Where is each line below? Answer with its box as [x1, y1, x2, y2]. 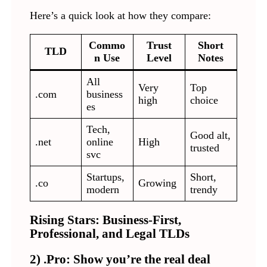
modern [86, 183, 120, 195]
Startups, [86, 170, 125, 183]
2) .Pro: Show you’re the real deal [29, 252, 210, 266]
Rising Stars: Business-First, [29, 213, 181, 226]
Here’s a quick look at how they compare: [29, 9, 211, 21]
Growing [138, 176, 177, 189]
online [86, 135, 114, 148]
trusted [190, 141, 220, 154]
